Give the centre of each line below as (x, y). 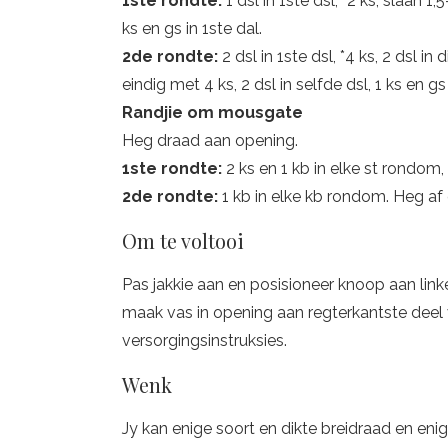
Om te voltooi (183, 240)
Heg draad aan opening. (210, 140)
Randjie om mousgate (212, 112)
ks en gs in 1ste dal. (192, 28)
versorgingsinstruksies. (204, 340)
